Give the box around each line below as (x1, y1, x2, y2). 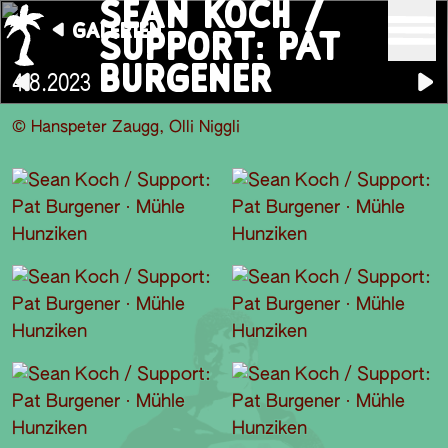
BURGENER (99, 56, 273, 99)
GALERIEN (72, 18, 162, 42)
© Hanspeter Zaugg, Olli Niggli (12, 120, 240, 136)
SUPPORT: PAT (99, 24, 341, 67)
